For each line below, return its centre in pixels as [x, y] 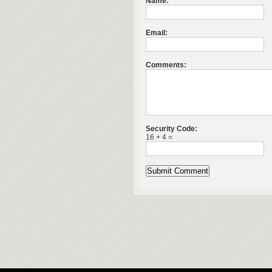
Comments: [166, 65]
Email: [157, 33]
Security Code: [172, 129]
